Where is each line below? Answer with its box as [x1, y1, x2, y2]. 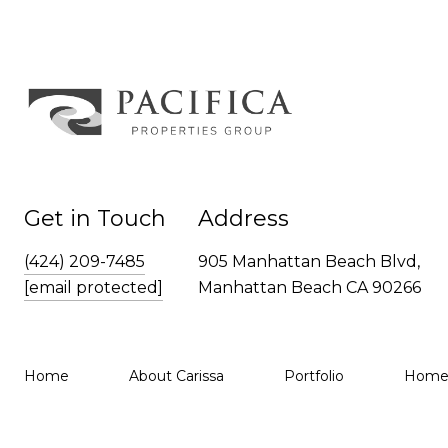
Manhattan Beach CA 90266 [198, 277, 421, 297]
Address [198, 204, 289, 232]
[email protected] [24, 277, 163, 297]
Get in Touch [24, 204, 166, 232]
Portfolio [284, 366, 344, 385]
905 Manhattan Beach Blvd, [198, 251, 420, 271]
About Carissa [129, 366, 224, 385]
